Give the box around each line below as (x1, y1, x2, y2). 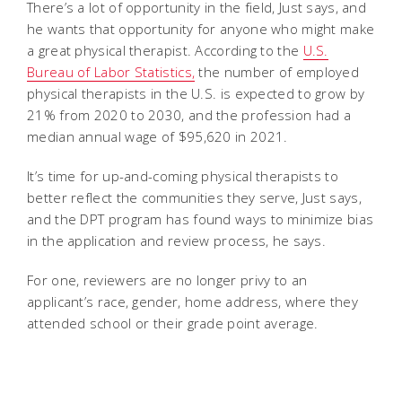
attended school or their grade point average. (27, 313, 319, 332)
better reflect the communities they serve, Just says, (27, 188, 362, 206)
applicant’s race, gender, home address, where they (27, 292, 358, 310)
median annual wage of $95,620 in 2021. (27, 127, 292, 145)
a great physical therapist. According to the (27, 40, 303, 59)
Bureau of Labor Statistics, (27, 62, 196, 81)
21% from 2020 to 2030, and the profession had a (27, 105, 352, 124)
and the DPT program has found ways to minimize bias (27, 209, 374, 228)
